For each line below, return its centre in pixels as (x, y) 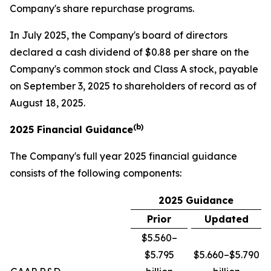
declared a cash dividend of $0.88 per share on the (129, 52)
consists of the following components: (96, 173)
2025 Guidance (196, 201)
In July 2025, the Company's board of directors (119, 35)
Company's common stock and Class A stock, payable (134, 69)
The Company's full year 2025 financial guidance (123, 156)
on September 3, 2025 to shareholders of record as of (133, 86)
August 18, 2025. (47, 103)
